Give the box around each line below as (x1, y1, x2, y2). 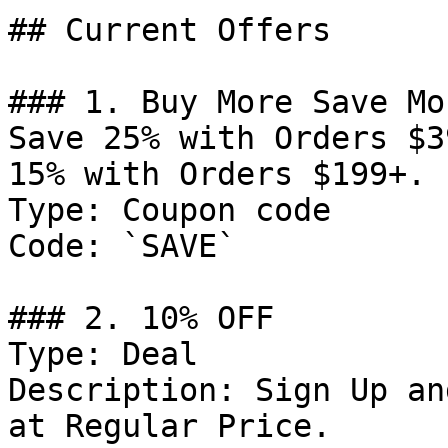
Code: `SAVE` (8, 228, 236, 264)
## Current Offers (8, 12, 331, 48)
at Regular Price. (8, 408, 331, 444)
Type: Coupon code (8, 192, 331, 228)
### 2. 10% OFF (8, 300, 274, 336)
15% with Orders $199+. (8, 156, 426, 192)
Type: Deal (8, 336, 198, 372)
